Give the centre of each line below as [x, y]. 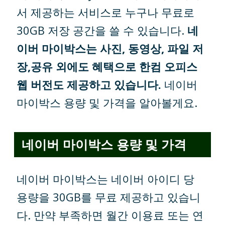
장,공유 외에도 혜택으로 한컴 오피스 [107, 66]
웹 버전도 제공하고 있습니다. [89, 84]
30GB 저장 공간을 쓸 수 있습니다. [102, 30]
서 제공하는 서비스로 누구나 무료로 [106, 12]
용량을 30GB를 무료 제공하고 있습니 [109, 197]
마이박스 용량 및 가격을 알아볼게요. [107, 102]
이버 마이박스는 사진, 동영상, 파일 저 [110, 48]
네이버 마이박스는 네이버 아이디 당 [106, 179]
